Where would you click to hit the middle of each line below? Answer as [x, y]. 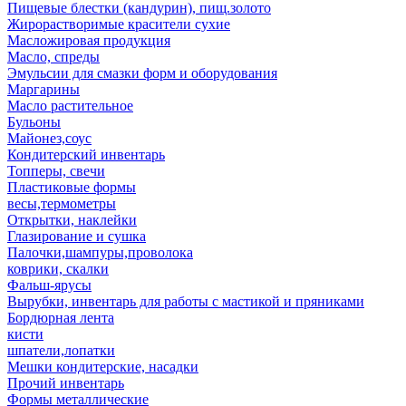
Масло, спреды [53, 57]
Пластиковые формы [72, 187]
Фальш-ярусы [49, 285]
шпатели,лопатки [61, 350]
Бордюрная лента [61, 318]
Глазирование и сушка [77, 236]
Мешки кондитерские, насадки [103, 367]
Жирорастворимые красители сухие [119, 24]
